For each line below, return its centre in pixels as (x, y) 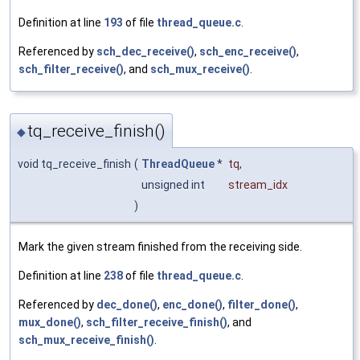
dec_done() (127, 305)
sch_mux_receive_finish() (86, 340)
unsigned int (174, 185)
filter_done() (262, 305)
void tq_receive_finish (74, 164)
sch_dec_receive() (145, 51)
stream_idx (258, 185)
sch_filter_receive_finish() (157, 323)
